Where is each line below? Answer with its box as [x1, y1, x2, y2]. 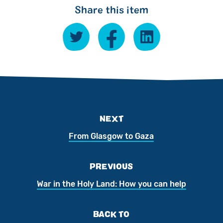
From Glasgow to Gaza [69, 131, 154, 141]
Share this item [74, 3, 148, 15]
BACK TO [93, 209, 130, 219]
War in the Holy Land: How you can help [36, 179, 186, 189]
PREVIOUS [90, 161, 133, 171]
